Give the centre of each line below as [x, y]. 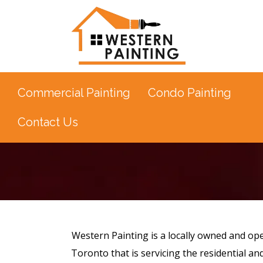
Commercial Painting [74, 93]
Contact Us [48, 122]
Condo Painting [190, 93]
